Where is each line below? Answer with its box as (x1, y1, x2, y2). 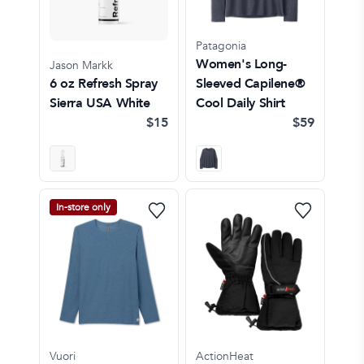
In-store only (56, 200, 110, 214)
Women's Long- (196, 54, 287, 73)
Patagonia (196, 37, 246, 54)
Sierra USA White (50, 93, 150, 112)
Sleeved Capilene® (196, 74, 305, 93)
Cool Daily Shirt (196, 93, 285, 112)
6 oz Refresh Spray (50, 74, 158, 93)
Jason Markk (50, 57, 113, 73)
